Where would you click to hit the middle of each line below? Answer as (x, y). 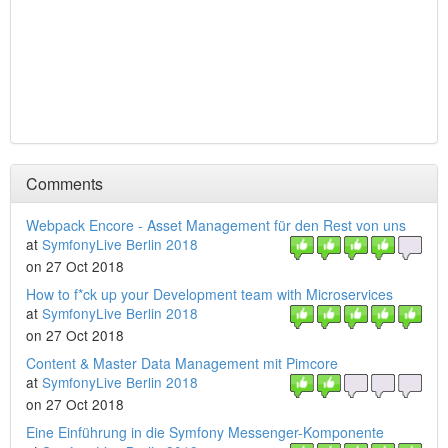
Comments (64, 183)
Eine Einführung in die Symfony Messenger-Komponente (205, 432)
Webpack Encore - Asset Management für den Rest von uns (216, 225)
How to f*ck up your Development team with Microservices (209, 294)
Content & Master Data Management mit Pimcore (182, 363)
